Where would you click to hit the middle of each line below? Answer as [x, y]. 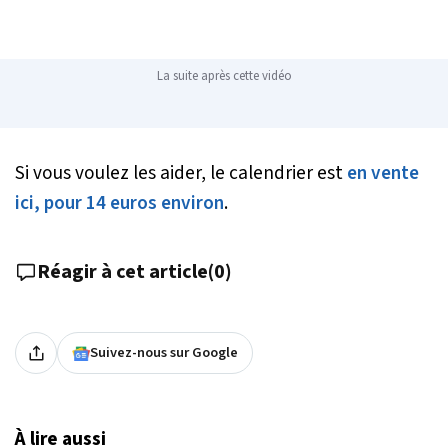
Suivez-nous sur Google [164, 353]
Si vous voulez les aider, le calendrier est [181, 173]
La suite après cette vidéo [224, 76]
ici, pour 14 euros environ [119, 203]
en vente [383, 173]
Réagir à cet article [122, 272]
